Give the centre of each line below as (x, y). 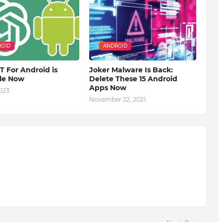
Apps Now (108, 88)
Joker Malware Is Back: (131, 70)
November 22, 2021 (117, 100)
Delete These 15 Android (133, 79)
